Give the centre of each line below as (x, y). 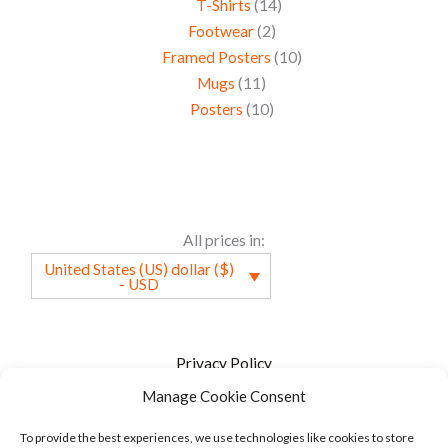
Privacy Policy (224, 362)
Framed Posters (216, 56)
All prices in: (224, 240)
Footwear (220, 30)
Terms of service (224, 398)
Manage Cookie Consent (224, 396)
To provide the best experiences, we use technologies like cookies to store (217, 437)
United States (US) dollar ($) (139, 268)
